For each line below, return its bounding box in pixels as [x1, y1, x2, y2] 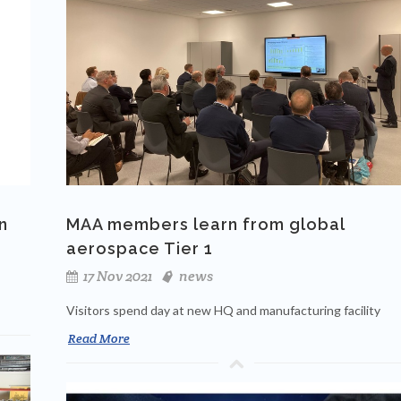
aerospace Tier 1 [66, 239, 213, 259]
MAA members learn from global [66, 215, 345, 235]
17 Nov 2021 [81, 267, 152, 286]
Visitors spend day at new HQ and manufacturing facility [66, 303, 380, 319]
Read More [68, 330, 130, 347]
